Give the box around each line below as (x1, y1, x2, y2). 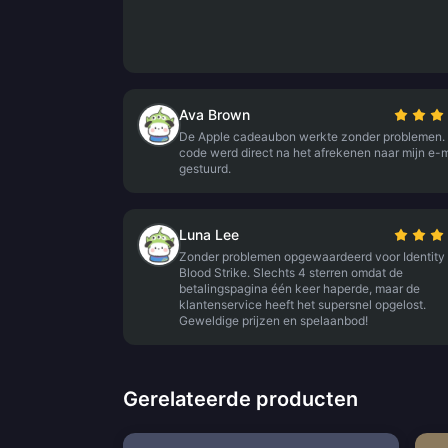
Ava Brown (179, 106, 250, 123)
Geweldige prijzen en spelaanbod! (179, 313, 368, 328)
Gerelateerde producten (123, 387, 358, 411)
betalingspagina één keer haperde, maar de (179, 281, 420, 296)
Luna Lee (179, 226, 239, 243)
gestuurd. (179, 161, 231, 176)
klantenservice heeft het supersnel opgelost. (179, 297, 426, 312)
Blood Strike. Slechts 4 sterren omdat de (179, 265, 403, 280)
